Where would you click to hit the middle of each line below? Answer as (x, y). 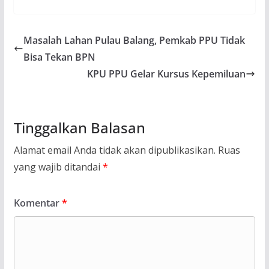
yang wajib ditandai (58, 167)
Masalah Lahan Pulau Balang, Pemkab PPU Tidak (134, 41)
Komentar (38, 203)
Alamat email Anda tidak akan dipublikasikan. (114, 150)
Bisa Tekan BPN (59, 57)
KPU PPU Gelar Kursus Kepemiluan (167, 74)
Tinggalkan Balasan (79, 128)
